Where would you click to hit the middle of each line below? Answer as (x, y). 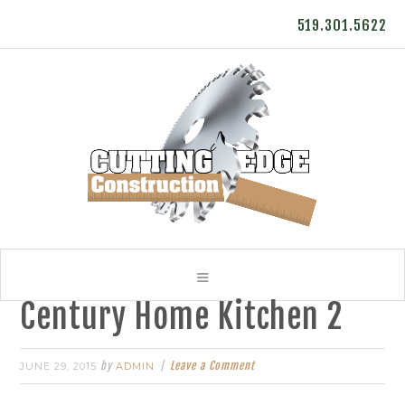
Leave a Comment (213, 366)
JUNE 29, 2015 (59, 366)
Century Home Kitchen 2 (182, 317)
